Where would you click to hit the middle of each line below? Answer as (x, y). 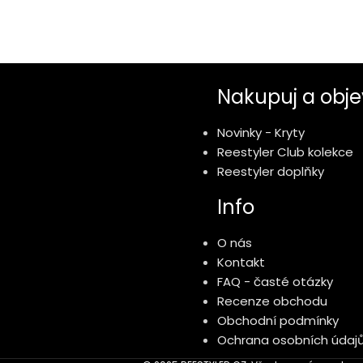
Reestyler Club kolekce (285, 152)
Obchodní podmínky (278, 320)
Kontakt (241, 262)
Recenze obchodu (272, 301)
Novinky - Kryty (261, 132)
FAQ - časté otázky (275, 281)
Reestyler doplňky (271, 171)
